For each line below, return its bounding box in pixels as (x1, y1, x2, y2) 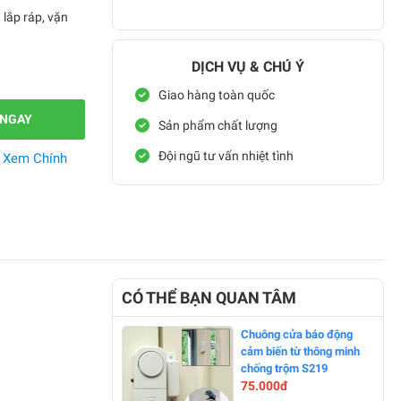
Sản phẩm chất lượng (158, 117, 277, 132)
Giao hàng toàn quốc (158, 87, 275, 102)
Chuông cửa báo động (241, 328, 353, 342)
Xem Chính (3, 150, 68, 166)
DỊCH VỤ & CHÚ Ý (192, 58, 304, 75)
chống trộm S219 (241, 362, 328, 376)
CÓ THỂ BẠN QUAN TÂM (122, 288, 296, 308)
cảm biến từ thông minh (241, 345, 360, 359)
